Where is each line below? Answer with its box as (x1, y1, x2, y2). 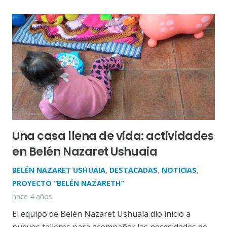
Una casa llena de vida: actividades (12, 128, 214, 144)
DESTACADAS (109, 165, 158, 175)
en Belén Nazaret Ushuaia (12, 143, 158, 160)
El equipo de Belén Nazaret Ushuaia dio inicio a (12, 208, 191, 220)
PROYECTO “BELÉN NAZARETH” (12, 178, 124, 188)
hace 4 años (12, 192, 52, 202)
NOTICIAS (162, 165, 197, 175)
